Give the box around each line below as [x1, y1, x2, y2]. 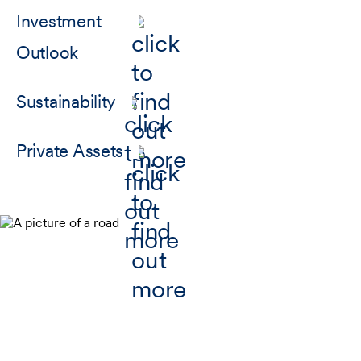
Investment [16, 10, 102, 31]
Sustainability [16, 91, 117, 112]
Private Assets [16, 140, 124, 161]
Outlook [16, 42, 79, 63]
